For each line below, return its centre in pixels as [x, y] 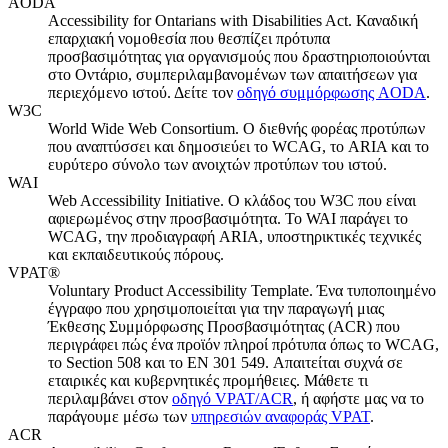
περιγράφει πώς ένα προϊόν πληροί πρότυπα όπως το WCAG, [243, 345]
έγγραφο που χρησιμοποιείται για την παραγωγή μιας [216, 309]
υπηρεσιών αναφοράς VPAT [280, 417]
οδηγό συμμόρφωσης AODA [331, 93]
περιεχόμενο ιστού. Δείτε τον [142, 93]
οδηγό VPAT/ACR [232, 399]
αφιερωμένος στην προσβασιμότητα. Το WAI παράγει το [228, 219]
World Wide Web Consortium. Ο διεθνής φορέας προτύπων [236, 129]
